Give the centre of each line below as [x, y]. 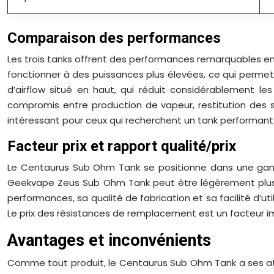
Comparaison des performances [114, 38]
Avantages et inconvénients [109, 240]
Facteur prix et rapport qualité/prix [122, 146]
